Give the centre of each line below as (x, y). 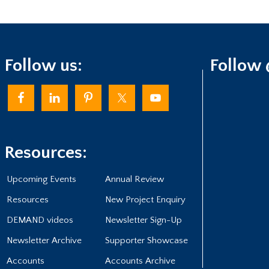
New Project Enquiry (145, 200)
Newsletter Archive (44, 241)
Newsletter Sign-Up (143, 220)
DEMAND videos (40, 220)
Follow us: (43, 66)
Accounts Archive (140, 261)
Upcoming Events (41, 180)
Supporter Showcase (146, 241)
